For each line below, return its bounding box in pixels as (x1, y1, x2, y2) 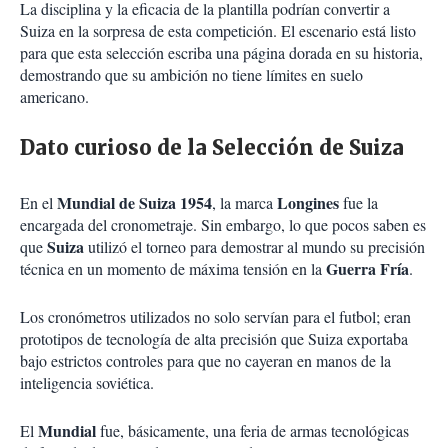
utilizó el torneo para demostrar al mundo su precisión (88, 236, 425, 258)
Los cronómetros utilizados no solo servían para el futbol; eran (20, 306, 411, 328)
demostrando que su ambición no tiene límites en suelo (20, 64, 363, 86)
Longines (277, 191, 343, 215)
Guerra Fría (326, 257, 409, 281)
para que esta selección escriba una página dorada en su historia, (20, 42, 423, 64)
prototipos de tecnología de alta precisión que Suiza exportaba (20, 328, 408, 350)
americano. (20, 86, 89, 108)
